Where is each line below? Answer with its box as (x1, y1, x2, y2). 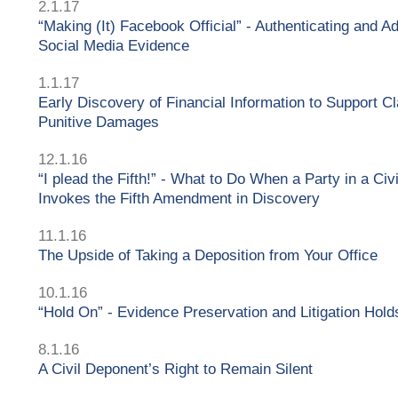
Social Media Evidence (38, 36, 189, 54)
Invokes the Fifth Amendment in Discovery (38, 189, 320, 207)
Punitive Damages (38, 113, 159, 131)
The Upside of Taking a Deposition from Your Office (38, 246, 378, 264)
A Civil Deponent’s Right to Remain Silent (38, 360, 313, 378)
